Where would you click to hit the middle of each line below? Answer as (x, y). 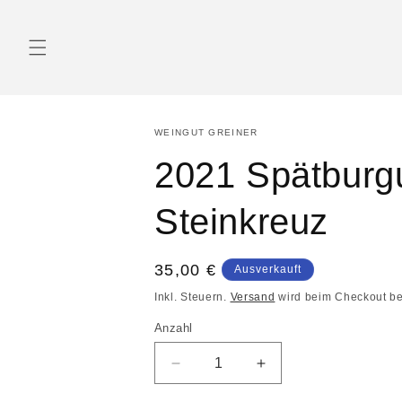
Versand (253, 297)
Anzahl (174, 328)
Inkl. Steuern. (192, 297)
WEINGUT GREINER (206, 132)
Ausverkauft (268, 269)
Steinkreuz (242, 222)
